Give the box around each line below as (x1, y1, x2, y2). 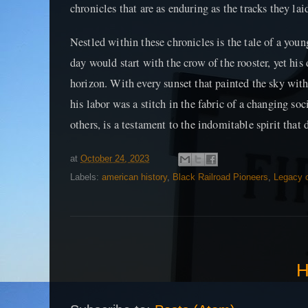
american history (102, 171, 167, 182)
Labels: (70, 171, 102, 182)
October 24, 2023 (80, 153, 149, 164)
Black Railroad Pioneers (173, 171, 268, 182)
